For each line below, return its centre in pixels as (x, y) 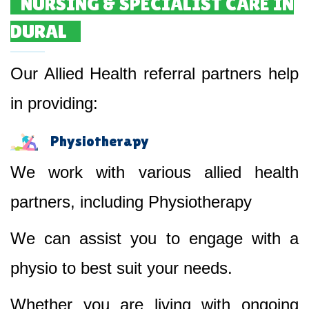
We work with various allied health (154, 172)
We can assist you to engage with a (154, 238)
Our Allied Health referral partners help (154, 73)
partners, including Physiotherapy (131, 201)
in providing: (54, 103)
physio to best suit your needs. (121, 268)
